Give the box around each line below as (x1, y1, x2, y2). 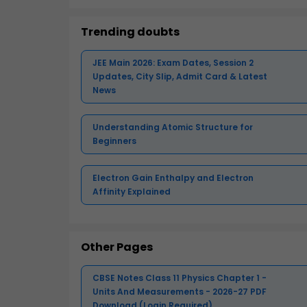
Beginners (93, 135, 136, 147)
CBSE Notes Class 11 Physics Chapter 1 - (93, 272, 267, 284)
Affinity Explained (93, 186, 171, 198)
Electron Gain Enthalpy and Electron (93, 172, 254, 184)
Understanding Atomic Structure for (93, 121, 253, 134)
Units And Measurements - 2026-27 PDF (93, 286, 267, 298)
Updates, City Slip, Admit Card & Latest (93, 71, 267, 83)
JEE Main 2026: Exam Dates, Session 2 (93, 57, 254, 69)
